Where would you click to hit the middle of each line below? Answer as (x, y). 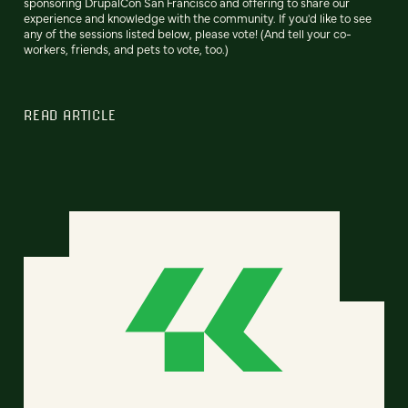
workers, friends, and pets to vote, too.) (126, 49)
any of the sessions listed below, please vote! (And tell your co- (188, 34)
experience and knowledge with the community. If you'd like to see (198, 18)
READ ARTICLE (70, 115)
